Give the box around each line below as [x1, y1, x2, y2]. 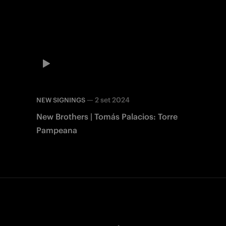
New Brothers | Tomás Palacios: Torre [36, 111, 178, 122]
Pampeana [36, 125, 77, 136]
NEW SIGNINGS [36, 96, 85, 105]
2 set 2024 [95, 95, 130, 105]
